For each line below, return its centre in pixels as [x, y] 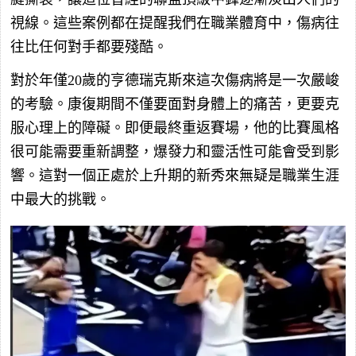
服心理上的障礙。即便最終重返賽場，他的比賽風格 [175, 128]
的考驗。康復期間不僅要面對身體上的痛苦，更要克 [175, 104]
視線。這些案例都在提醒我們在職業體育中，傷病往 [175, 23]
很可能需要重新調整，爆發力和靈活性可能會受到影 [175, 152]
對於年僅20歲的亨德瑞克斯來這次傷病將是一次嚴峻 [175, 81]
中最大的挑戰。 [60, 200]
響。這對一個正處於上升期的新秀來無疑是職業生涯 [175, 176]
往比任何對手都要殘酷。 [89, 47]
